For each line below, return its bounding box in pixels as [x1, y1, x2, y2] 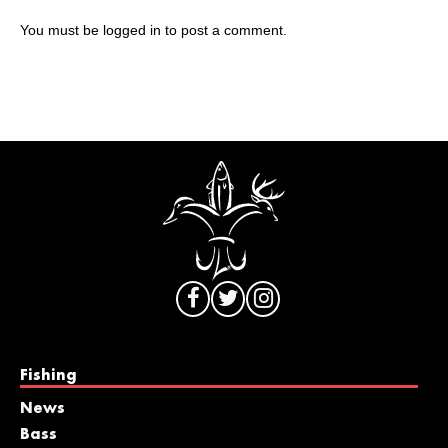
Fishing [20, 367, 76, 384]
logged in [103, 21, 161, 38]
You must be [20, 21, 103, 38]
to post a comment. [161, 21, 287, 38]
